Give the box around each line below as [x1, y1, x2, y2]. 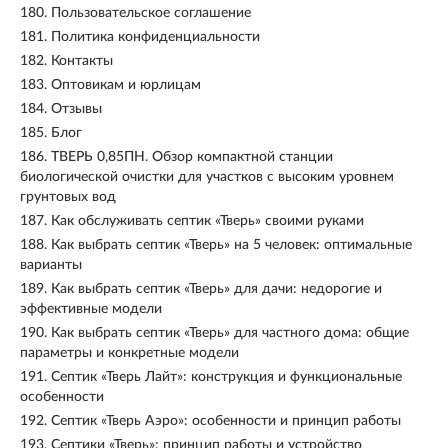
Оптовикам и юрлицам [51, 78, 201, 92]
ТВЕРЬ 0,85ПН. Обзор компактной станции [51, 150, 333, 164]
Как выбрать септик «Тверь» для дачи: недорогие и [51, 282, 382, 296]
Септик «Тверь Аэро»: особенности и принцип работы [51, 414, 401, 428]
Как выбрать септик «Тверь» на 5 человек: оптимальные [51, 238, 412, 252]
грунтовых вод [20, 190, 116, 204]
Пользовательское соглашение [51, 6, 251, 20]
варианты [20, 258, 82, 272]
